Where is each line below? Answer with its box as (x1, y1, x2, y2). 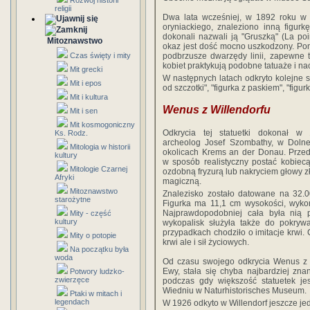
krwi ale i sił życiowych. (163, 237, 249, 247)
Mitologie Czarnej (70, 165, 127, 173)
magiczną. (163, 176, 201, 186)
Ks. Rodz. (55, 129, 88, 137)
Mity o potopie (70, 231, 116, 239)
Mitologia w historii (70, 143, 130, 151)
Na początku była (70, 245, 129, 253)
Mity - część (70, 209, 111, 217)
